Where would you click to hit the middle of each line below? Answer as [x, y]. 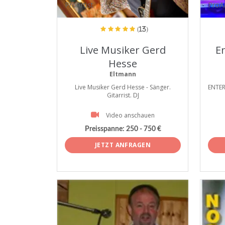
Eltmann [123, 74]
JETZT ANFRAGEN [123, 145]
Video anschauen [130, 115]
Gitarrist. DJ [123, 95]
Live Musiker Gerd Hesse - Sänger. [123, 87]
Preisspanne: [104, 129]
